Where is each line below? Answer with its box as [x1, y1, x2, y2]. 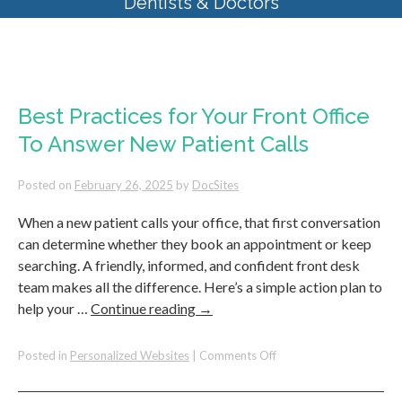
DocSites [192, 178, 239, 192]
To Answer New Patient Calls [18, 131, 309, 157]
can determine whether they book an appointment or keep [18, 235, 371, 252]
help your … [18, 300, 91, 317]
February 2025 [222, 74, 379, 100]
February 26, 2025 [74, 178, 173, 192]
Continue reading [91, 300, 198, 317]
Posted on [18, 178, 72, 192]
